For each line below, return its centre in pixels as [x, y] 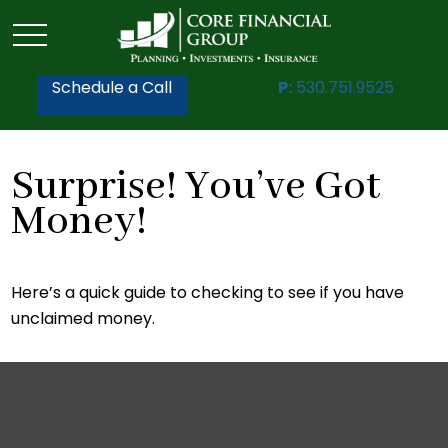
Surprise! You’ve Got [196, 187]
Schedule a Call [112, 87]
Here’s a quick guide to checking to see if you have [208, 292]
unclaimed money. [83, 318]
